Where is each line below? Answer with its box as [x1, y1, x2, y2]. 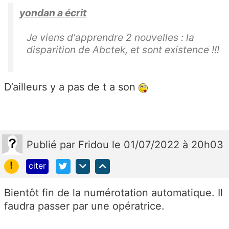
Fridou [78, 139, 112, 151]
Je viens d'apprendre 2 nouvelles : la [27, 31, 194, 43]
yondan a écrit [19, 7, 86, 19]
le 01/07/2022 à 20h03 [112, 139, 223, 151]
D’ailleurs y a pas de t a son [4, 81, 139, 93]
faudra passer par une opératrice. [4, 199, 168, 212]
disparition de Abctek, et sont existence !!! [27, 43, 219, 56]
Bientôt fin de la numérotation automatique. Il [4, 186, 223, 199]
